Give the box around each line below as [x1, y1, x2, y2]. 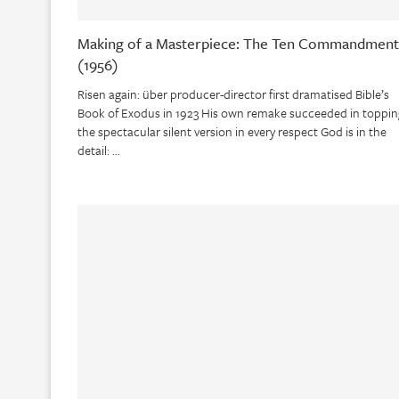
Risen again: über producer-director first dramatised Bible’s [77, 85, 389, 104]
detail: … [77, 141, 119, 160]
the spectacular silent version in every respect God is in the [77, 122, 387, 142]
